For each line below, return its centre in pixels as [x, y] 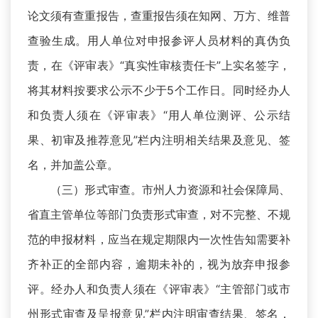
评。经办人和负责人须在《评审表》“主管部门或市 [159, 289]
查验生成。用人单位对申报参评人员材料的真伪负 [159, 41]
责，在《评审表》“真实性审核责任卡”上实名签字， [159, 66]
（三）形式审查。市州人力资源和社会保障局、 [159, 190]
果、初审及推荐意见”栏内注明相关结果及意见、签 [159, 140]
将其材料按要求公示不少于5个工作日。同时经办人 [159, 91]
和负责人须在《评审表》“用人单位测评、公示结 [159, 115]
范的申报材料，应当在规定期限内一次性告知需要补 [159, 240]
